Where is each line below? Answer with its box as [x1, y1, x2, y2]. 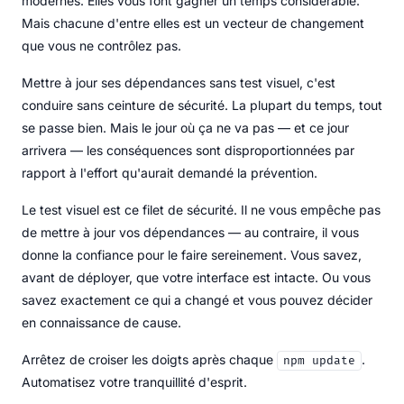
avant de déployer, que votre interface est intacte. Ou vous [22, 269, 371, 285]
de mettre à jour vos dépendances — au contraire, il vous [22, 224, 359, 240]
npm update [283, 353, 355, 368]
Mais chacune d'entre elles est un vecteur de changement [22, 14, 364, 31]
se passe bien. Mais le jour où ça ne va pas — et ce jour [22, 119, 349, 135]
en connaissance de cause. [22, 314, 181, 330]
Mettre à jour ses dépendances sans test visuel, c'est [22, 74, 335, 90]
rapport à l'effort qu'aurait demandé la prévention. [22, 164, 317, 180]
